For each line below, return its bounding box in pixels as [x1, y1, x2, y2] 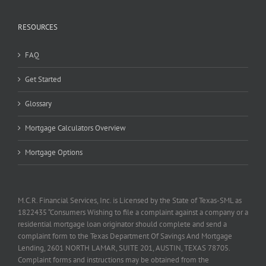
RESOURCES [18, 22, 58, 33]
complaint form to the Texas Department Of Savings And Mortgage [18, 231, 232, 242]
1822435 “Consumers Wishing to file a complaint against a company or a [18, 207, 248, 218]
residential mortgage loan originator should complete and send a [18, 219, 227, 230]
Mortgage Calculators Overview [25, 123, 126, 134]
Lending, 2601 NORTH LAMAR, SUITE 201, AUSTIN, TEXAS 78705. [18, 243, 230, 254]
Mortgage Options [25, 147, 83, 158]
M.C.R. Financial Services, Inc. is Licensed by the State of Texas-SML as [18, 195, 242, 206]
